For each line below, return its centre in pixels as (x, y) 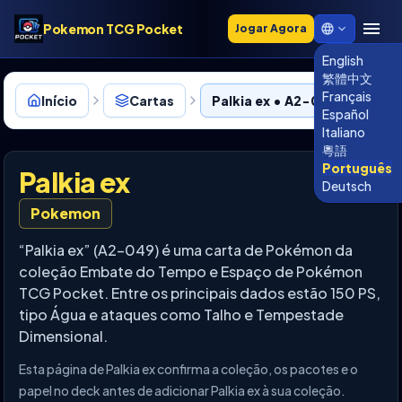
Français (347, 96)
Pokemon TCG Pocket (113, 28)
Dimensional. (63, 336)
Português (357, 168)
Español (345, 114)
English (343, 60)
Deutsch (347, 186)
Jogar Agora (271, 28)
